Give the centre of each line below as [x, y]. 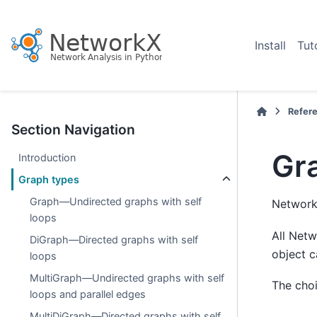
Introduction [47, 157]
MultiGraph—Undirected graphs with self [127, 278]
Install [270, 45]
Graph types [49, 179]
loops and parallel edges [88, 294]
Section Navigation [73, 129]
